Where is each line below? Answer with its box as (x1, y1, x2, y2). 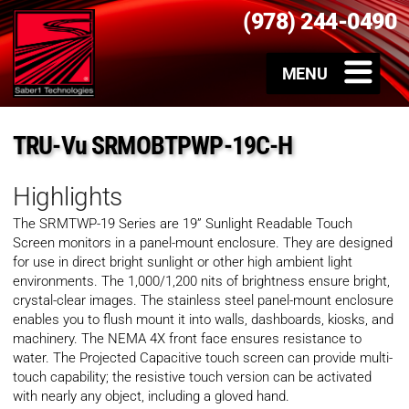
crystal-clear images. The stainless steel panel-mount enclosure (13, 292, 393, 309)
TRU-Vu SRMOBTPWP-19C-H (13, 131, 293, 162)
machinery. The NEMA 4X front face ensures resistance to (13, 330, 362, 348)
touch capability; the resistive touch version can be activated (13, 369, 372, 386)
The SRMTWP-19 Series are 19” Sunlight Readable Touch (13, 215, 352, 233)
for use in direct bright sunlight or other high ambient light (13, 254, 352, 271)
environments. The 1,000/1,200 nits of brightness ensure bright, (13, 273, 390, 290)
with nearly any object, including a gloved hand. (13, 388, 289, 405)
